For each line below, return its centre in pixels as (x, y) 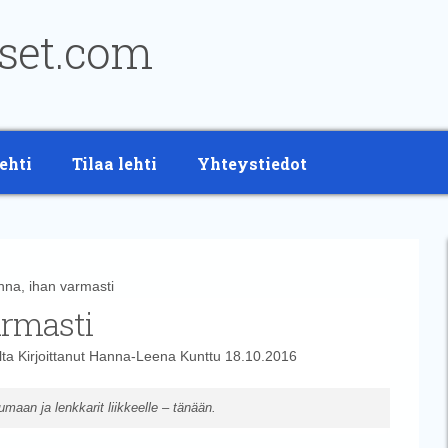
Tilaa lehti (114, 163)
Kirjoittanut (51, 356)
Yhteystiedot (252, 163)
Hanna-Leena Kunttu (154, 356)
